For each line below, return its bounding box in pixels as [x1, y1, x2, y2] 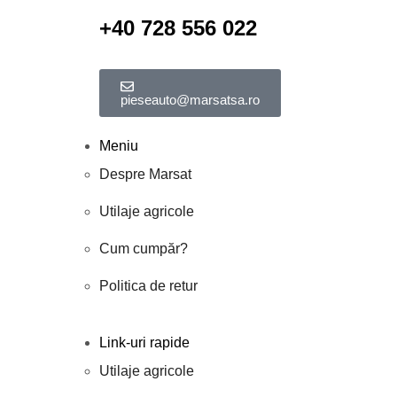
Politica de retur [99, 277, 198, 293]
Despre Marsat [99, 166, 191, 182]
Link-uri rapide [99, 334, 190, 350]
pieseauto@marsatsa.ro [121, 92, 260, 108]
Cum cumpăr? [99, 240, 188, 256]
